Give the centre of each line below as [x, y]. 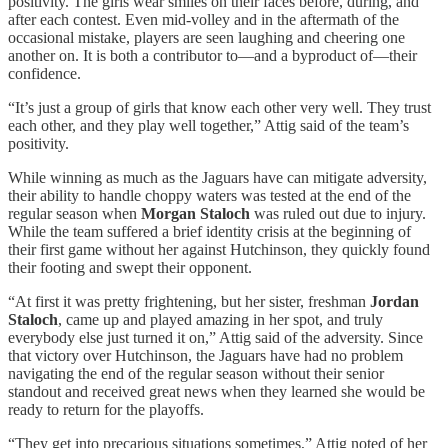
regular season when [74, 213]
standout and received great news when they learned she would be [216, 391]
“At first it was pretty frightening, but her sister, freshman [189, 301]
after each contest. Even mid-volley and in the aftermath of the [203, 19]
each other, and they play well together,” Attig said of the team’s [208, 125]
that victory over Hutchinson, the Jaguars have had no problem [205, 355]
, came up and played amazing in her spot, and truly [220, 319]
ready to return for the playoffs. [106, 409]
